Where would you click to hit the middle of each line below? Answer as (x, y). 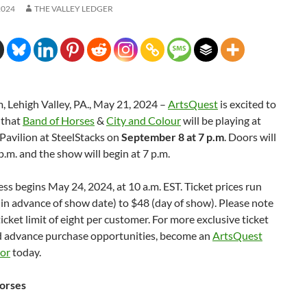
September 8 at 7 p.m (173, 137)
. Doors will (250, 137)
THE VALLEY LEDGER (74, 9)
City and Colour (144, 120)
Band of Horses (59, 120)
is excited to (247, 104)
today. (26, 252)
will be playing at (221, 120)
